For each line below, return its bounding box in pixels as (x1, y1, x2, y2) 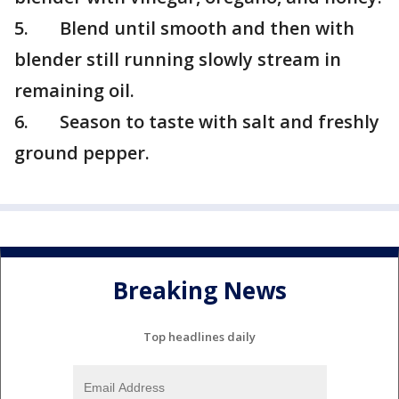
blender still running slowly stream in (14, 47, 341, 71)
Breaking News (112, 274, 287, 307)
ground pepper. (14, 141, 150, 165)
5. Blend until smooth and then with (14, 16, 354, 40)
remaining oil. (14, 78, 134, 102)
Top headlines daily (143, 328, 256, 345)
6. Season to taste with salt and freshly (14, 110, 379, 134)
